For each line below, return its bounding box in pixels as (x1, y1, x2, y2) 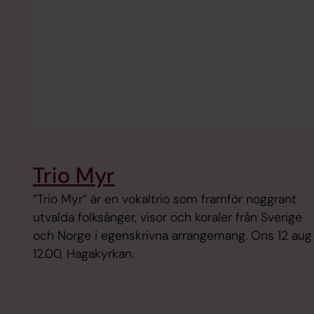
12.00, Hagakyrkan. (32, 245, 134, 263)
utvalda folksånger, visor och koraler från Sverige (32, 209, 302, 226)
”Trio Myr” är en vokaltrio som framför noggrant (32, 191, 296, 208)
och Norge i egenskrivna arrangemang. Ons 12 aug (32, 227, 312, 245)
